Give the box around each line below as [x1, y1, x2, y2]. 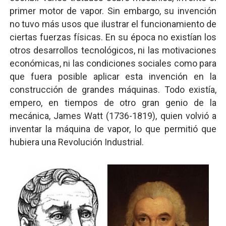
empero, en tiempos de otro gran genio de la [9, 97, 217, 108]
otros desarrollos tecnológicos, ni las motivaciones [9, 45, 217, 55]
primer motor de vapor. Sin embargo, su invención [9, 6, 217, 16]
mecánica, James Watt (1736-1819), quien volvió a [9, 110, 217, 121]
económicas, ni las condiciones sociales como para [9, 58, 217, 69]
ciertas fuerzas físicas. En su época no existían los [9, 32, 217, 42]
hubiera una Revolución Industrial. [9, 137, 144, 147]
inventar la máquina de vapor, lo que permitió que [9, 124, 217, 134]
